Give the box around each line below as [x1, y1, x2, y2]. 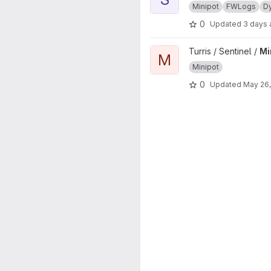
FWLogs [226, 2, 256, 11]
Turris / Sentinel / [189, 46, 260, 56]
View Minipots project [149, 46, 236, 56]
